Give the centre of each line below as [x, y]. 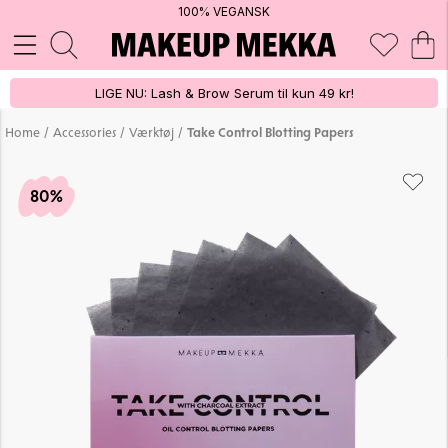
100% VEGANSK [224, 11]
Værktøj [151, 132]
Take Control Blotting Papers [270, 132]
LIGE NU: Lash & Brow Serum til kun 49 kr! [224, 93]
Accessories [84, 132]
